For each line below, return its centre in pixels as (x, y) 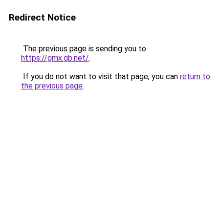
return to (195, 77)
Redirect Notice (42, 17)
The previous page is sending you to (84, 49)
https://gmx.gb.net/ (55, 58)
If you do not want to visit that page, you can (100, 77)
